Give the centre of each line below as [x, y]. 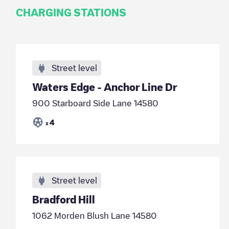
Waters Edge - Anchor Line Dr [104, 87]
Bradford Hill [63, 199]
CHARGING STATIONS [71, 12]
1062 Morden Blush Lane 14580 [94, 216]
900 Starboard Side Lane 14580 [95, 103]
